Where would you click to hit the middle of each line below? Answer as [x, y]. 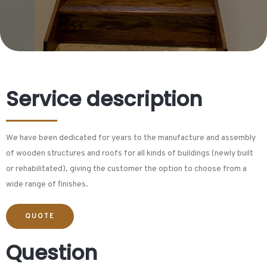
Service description [104, 99]
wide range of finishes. [47, 184]
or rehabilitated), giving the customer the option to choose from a [126, 169]
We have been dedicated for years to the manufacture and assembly [131, 138]
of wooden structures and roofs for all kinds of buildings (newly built [130, 153]
